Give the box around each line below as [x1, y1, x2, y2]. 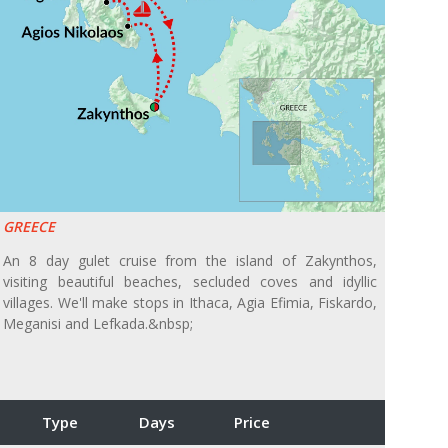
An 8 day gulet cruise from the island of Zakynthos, [3, 251, 377, 271]
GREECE [3, 217, 55, 237]
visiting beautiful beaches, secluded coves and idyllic [3, 272, 377, 292]
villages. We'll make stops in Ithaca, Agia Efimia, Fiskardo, [3, 293, 377, 313]
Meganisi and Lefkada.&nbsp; [3, 314, 193, 334]
